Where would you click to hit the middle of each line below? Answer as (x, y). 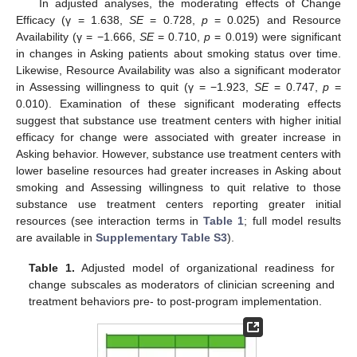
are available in (56, 237)
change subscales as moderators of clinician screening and (182, 284)
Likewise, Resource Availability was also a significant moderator (178, 70)
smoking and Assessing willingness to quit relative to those (178, 187)
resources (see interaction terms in (110, 220)
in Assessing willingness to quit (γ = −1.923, (135, 86)
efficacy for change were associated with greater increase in (178, 137)
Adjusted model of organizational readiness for (205, 267)
